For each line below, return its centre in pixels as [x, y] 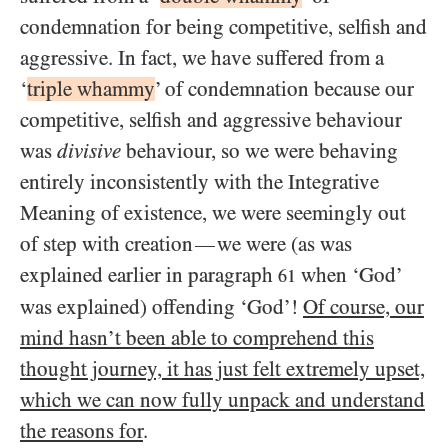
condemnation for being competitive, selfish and [223, 27]
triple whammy [91, 89]
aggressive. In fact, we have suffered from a [202, 58]
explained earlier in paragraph [149, 275]
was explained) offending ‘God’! [161, 307]
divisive [89, 151]
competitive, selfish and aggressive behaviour [211, 120]
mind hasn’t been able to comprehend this [197, 338]
